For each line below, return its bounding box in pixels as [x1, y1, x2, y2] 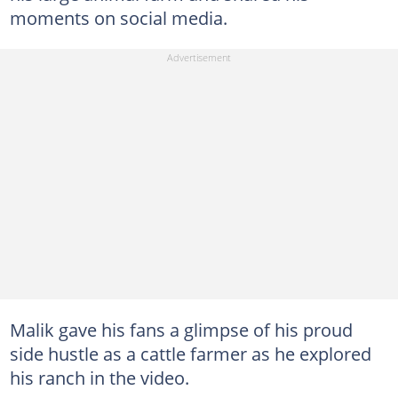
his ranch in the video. [9, 364, 189, 390]
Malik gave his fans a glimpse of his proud [9, 316, 353, 342]
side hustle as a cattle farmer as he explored [9, 340, 371, 366]
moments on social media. [9, 5, 227, 31]
